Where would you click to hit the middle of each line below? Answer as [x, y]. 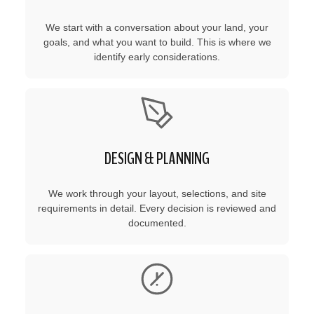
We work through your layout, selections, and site [157, 193]
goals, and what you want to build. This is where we [157, 42]
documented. [157, 223]
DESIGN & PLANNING [157, 158]
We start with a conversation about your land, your [157, 27]
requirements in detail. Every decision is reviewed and [157, 208]
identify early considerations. [157, 56]
